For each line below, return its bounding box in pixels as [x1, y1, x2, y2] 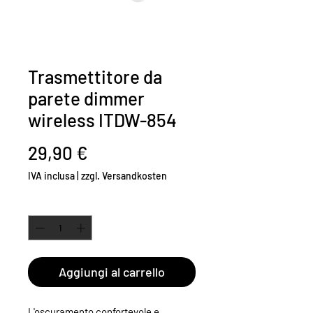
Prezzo [87, 141, 141, 163]
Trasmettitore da [28, 66, 162, 88]
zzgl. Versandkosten [81, 170, 167, 182]
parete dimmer [28, 87, 145, 110]
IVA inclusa [28, 170, 75, 182]
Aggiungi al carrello [59, 263, 165, 279]
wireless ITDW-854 [28, 109, 177, 131]
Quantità [28, 198, 62, 210]
